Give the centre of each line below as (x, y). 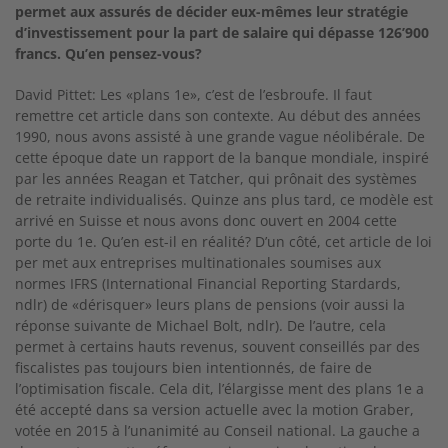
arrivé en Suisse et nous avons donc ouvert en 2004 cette (206, 220)
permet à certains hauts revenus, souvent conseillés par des (217, 346)
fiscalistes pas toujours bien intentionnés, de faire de (193, 367)
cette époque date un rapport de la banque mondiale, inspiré (222, 157)
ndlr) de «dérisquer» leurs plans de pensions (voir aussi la (210, 304)
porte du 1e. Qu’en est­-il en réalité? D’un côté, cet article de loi (223, 241)
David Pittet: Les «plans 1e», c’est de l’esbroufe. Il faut (193, 94)
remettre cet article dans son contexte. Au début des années (218, 115)
